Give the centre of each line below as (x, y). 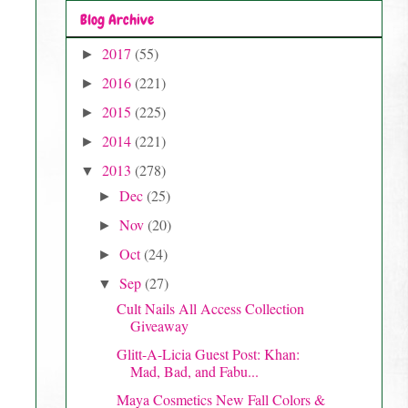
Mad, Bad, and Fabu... (194, 371)
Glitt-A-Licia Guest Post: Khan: (208, 353)
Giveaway (159, 325)
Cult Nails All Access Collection (210, 308)
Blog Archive (117, 19)
